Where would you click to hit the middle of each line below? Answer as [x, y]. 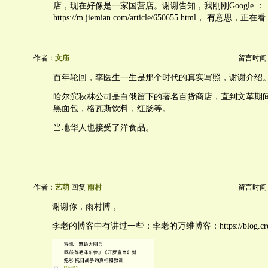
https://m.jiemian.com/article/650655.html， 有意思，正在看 [159, 18]
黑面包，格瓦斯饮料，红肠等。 [112, 109]
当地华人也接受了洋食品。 [103, 128]
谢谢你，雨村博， [86, 207]
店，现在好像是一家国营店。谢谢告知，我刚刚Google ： [159, 6]
